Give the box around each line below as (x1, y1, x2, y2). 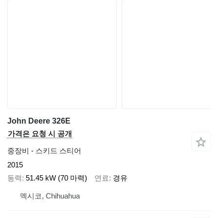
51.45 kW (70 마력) (26, 173, 87, 182)
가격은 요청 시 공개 (8, 129, 72, 138)
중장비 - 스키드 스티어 (7, 146, 81, 155)
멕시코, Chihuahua (20, 192, 80, 200)
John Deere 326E (7, 117, 71, 126)
